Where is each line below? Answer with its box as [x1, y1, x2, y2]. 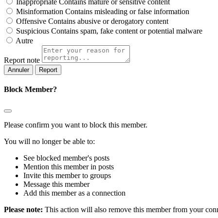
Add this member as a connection [23, 189, 126, 198]
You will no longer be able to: [4, 137, 95, 146]
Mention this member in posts [23, 163, 114, 171]
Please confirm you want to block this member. [4, 121, 147, 129]
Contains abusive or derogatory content [48, 17, 168, 25]
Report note [4, 55, 40, 64]
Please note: [4, 205, 45, 214]
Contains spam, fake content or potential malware [51, 26, 202, 35]
